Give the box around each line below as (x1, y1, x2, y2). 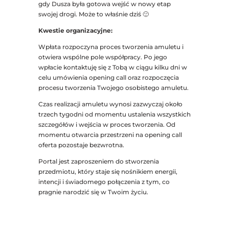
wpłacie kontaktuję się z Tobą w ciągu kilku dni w (38, 63, 187, 72)
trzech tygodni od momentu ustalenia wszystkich (38, 110, 191, 119)
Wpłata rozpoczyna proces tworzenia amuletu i (38, 43, 184, 51)
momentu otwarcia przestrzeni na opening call (38, 131, 182, 139)
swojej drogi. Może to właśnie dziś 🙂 (38, 10, 149, 18)
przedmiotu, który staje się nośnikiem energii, (38, 168, 177, 176)
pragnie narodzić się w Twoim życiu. (38, 188, 150, 196)
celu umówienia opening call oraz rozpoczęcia (38, 74, 179, 82)
